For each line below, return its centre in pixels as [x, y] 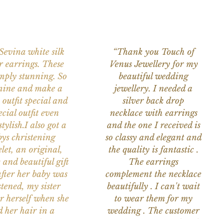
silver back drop [154, 101]
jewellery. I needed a [154, 89]
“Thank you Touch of [153, 52]
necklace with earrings [153, 113]
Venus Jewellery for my [153, 65]
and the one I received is [153, 126]
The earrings [154, 162]
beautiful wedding [154, 77]
